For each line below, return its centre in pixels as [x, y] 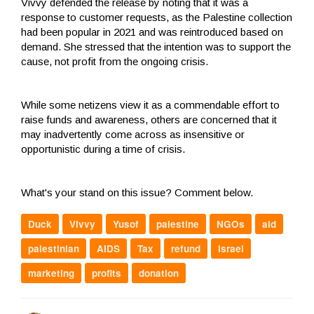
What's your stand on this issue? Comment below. [138, 192]
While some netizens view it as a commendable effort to [150, 104]
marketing [51, 273]
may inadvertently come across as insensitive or [133, 134]
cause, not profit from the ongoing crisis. [115, 61]
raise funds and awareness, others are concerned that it [149, 119]
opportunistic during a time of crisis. [104, 149]
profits [107, 273]
